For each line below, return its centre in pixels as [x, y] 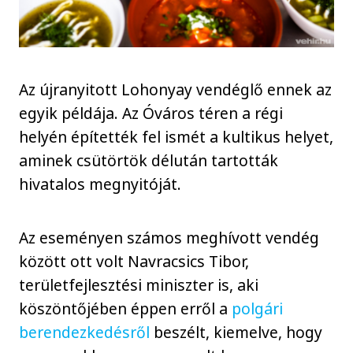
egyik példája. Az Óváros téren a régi [151, 113]
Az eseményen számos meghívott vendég [169, 238]
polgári [258, 309]
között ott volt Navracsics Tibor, [134, 262]
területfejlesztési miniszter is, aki [139, 285]
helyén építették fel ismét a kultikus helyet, [176, 136]
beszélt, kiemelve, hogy [236, 333]
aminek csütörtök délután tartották [149, 160]
